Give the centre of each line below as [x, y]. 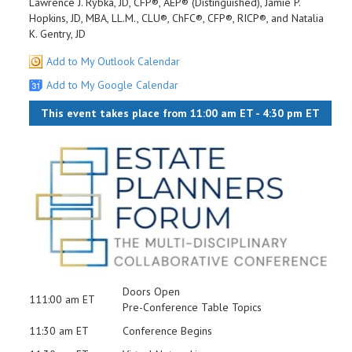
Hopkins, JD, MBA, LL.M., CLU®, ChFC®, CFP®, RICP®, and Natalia [176, 18]
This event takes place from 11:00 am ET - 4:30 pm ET [181, 113]
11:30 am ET [59, 330]
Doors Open [151, 291]
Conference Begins [167, 330]
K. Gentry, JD [57, 34]
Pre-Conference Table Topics [192, 307]
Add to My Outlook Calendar [113, 61]
